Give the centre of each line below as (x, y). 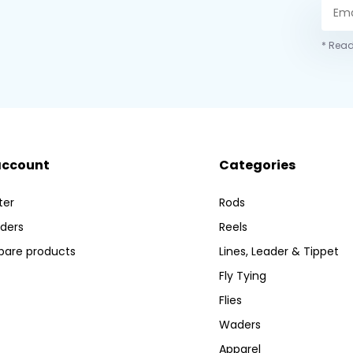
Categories (258, 165)
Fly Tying (243, 276)
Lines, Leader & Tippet (279, 252)
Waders (240, 325)
